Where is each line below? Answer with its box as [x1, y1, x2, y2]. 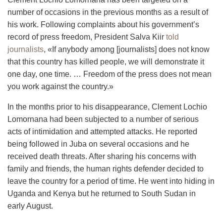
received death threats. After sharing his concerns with [7, 152, 196, 161]
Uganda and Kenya [7, 189, 78, 198]
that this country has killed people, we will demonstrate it [7, 57, 204, 66]
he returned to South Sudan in [89, 189, 196, 198]
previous [104, 7, 134, 16]
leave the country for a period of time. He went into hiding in [7, 176, 215, 185]
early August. [7, 201, 53, 210]
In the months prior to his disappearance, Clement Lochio [7, 102, 207, 111]
